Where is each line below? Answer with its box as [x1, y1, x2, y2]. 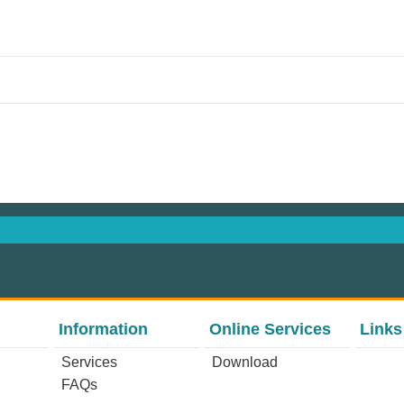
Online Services [208, 320, 331, 339]
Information [59, 320, 149, 339]
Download [211, 354, 278, 371]
